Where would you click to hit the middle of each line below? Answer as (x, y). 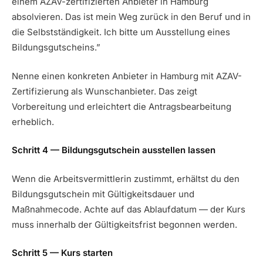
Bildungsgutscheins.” (56, 48)
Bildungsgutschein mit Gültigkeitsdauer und (103, 194)
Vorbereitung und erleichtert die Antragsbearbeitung (122, 106)
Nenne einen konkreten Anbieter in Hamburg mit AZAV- (127, 76)
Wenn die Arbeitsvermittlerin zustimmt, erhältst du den (126, 178)
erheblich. (33, 122)
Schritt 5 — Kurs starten (62, 253)
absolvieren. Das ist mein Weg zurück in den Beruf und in (131, 17)
